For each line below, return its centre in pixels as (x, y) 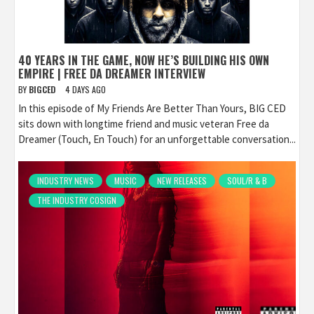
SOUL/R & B (247, 181)
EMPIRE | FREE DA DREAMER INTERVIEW (112, 74)
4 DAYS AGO (86, 90)
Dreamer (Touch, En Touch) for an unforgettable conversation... (157, 139)
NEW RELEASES (182, 181)
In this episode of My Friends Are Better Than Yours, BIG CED (152, 109)
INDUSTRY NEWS (66, 181)
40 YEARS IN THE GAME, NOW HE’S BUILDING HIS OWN (144, 61)
